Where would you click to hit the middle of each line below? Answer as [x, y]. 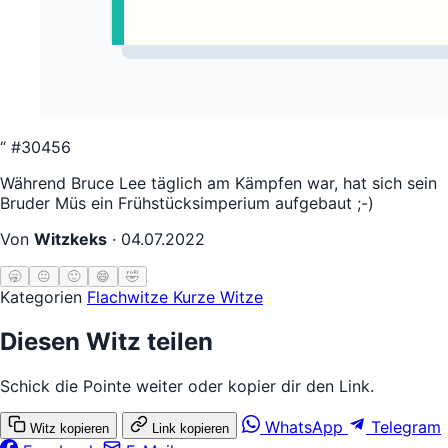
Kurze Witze [218, 296]
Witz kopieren [69, 428]
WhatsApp [304, 426]
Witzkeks [70, 238]
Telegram [406, 426]
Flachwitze [130, 296]
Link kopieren [190, 428]
